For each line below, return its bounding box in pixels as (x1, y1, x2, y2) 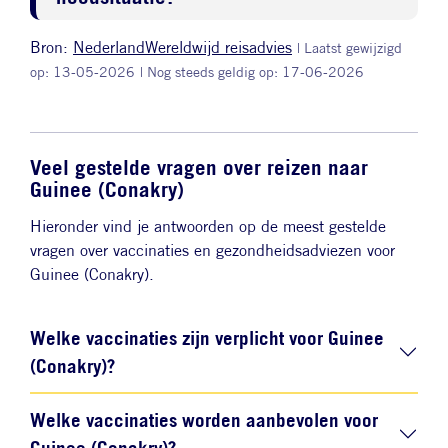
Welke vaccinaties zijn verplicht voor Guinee (30, 326, 384, 350)
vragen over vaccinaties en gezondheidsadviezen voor (30, 241, 395, 261)
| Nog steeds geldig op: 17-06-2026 (140, 63, 364, 80)
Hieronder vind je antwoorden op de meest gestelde (30, 217, 386, 237)
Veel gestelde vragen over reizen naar (30, 154, 368, 180)
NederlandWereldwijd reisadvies (73, 37, 292, 57)
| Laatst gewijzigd (297, 39, 402, 56)
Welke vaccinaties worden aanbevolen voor (30, 408, 378, 432)
